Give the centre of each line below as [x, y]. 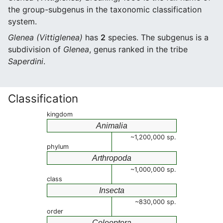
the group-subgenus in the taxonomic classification [105, 9]
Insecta [112, 190]
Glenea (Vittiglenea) [45, 37]
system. [22, 21]
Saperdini [26, 61]
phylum [58, 147]
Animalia [112, 126]
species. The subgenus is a [157, 37]
